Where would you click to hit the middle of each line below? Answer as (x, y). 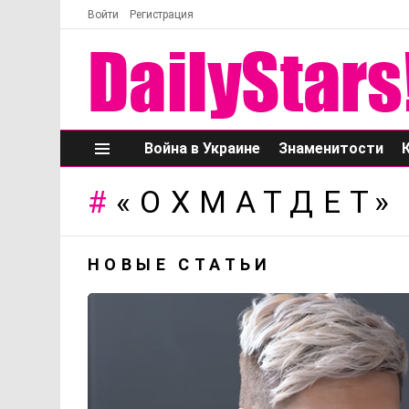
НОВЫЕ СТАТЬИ (180, 265)
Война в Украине (202, 149)
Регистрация (162, 15)
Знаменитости (331, 149)
